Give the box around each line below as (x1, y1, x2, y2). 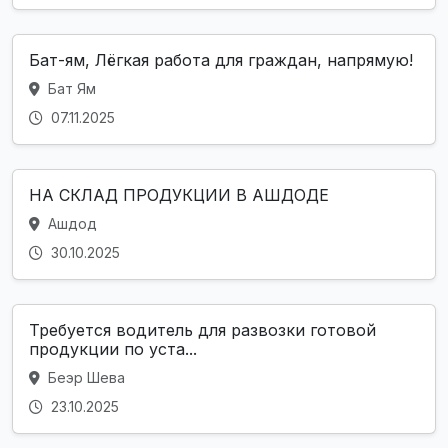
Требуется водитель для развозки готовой (29, 320, 376, 341)
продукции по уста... (29, 339, 197, 360)
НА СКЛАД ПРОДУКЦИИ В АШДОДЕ (29, 185, 329, 206)
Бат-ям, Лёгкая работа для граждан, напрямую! (29, 50, 413, 71)
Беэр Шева (44, 369, 125, 387)
